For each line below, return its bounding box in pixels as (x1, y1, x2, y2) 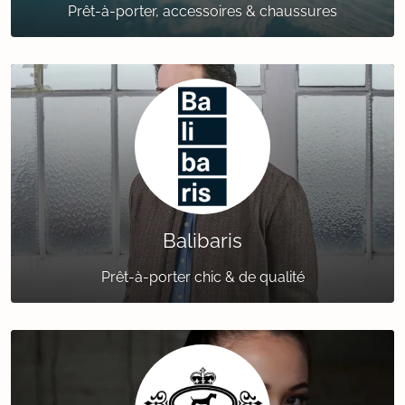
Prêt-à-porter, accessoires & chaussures (68, 3, 337, 21)
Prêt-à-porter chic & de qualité (100, 268, 305, 287)
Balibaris (163, 229, 242, 253)
